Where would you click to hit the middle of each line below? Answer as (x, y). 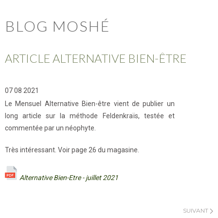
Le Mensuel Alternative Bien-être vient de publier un (90, 104)
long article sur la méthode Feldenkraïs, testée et (90, 116)
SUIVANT (196, 210)
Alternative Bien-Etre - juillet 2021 (69, 178)
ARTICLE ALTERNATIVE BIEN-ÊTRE (96, 58)
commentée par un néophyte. (50, 128)
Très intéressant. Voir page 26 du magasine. (72, 150)
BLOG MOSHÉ (57, 26)
